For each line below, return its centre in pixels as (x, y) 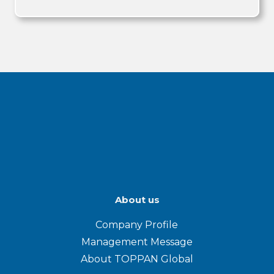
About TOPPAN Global (137, 259)
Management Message (137, 242)
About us (137, 199)
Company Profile (137, 224)
